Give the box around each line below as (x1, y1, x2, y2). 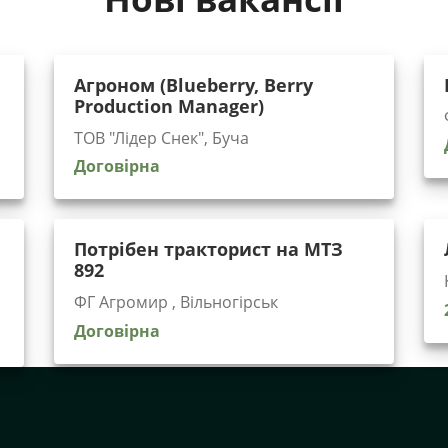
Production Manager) (74, 93, 264, 118)
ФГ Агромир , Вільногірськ (74, 291, 278, 314)
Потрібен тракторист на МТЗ (74, 237, 343, 262)
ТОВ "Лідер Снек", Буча (74, 126, 249, 149)
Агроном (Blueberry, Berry (74, 72, 313, 97)
